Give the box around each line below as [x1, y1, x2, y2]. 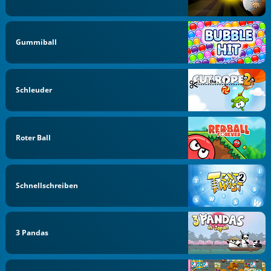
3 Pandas [16, 227, 49, 238]
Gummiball [16, 37, 57, 48]
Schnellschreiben [16, 180, 79, 191]
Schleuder [16, 85, 53, 95]
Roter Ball [16, 132, 51, 143]
